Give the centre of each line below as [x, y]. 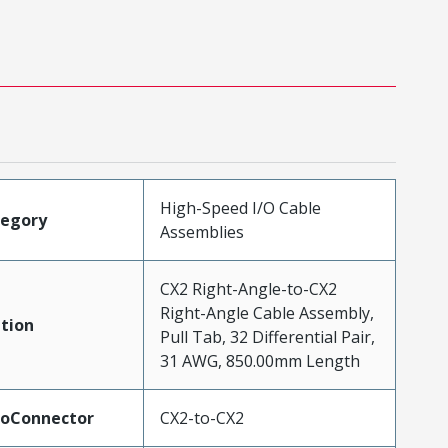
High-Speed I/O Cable [240, 207]
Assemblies [201, 231]
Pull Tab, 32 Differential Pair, [267, 336]
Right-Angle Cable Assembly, [266, 312]
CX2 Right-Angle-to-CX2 [248, 288]
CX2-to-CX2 [201, 417]
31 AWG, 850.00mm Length [259, 360]
